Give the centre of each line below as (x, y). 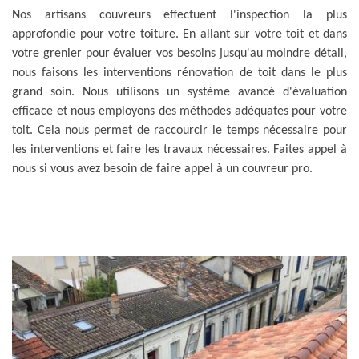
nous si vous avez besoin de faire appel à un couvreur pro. (162, 169)
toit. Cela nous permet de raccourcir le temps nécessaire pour (179, 131)
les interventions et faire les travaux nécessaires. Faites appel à (179, 150)
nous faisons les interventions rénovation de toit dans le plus (179, 73)
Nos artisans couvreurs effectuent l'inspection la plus (179, 15)
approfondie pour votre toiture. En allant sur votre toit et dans (179, 34)
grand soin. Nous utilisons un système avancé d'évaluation (179, 92)
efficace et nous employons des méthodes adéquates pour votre (179, 111)
